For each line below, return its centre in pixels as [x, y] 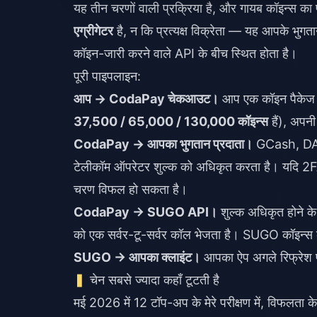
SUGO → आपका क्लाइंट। [137, 257]
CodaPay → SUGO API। [145, 212]
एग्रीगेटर [93, 31]
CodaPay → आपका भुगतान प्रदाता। [163, 144]
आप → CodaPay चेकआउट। [146, 99]
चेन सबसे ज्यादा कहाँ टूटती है [155, 280]
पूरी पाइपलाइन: [107, 76]
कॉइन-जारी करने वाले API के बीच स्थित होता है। [185, 53]
